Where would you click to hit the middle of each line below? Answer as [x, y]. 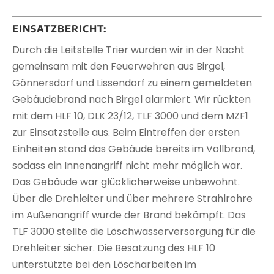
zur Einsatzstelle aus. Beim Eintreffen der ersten [126, 133]
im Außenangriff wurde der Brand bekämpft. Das [129, 215]
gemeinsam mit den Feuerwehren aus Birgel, [119, 67]
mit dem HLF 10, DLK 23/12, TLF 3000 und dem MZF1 [130, 116]
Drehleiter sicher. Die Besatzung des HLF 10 [114, 248]
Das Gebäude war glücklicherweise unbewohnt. [126, 182]
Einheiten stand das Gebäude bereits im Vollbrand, [134, 149]
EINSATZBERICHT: [59, 29]
